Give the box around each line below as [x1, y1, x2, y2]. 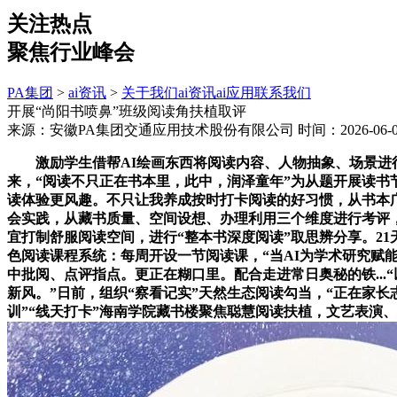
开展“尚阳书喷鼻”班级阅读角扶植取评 [7, 103, 246, 119]
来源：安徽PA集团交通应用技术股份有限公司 [7, 121, 294, 137]
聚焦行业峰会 [7, 40, 135, 64]
